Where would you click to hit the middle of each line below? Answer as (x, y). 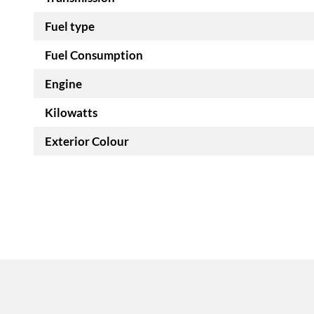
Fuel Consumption (94, 55)
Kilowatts (71, 112)
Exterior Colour (87, 141)
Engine (63, 84)
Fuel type (70, 26)
